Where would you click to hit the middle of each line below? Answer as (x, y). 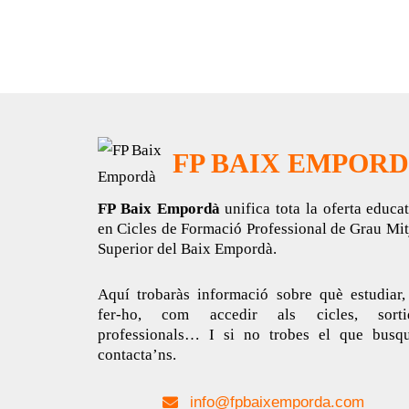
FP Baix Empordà (162, 209)
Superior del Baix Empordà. (187, 249)
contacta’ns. (137, 355)
